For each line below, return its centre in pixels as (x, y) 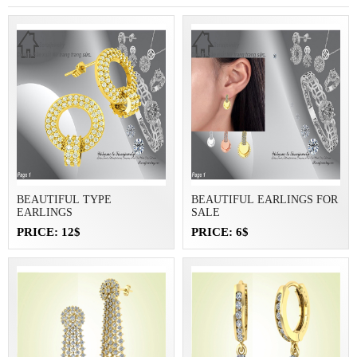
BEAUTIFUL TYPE (64, 199)
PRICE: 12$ (49, 231)
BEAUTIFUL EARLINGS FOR (265, 199)
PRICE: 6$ (220, 231)
